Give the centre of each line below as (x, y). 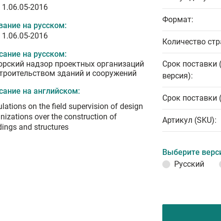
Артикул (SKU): (189, 120)
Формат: (178, 19)
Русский (189, 164)
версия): (178, 76)
